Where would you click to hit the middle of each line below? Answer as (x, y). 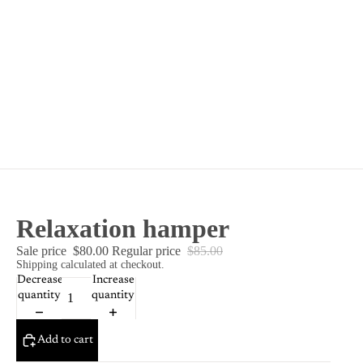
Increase (113, 281)
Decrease (40, 281)
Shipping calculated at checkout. (90, 265)
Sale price (43, 251)
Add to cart (65, 340)
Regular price (148, 251)
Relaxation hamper (123, 229)
